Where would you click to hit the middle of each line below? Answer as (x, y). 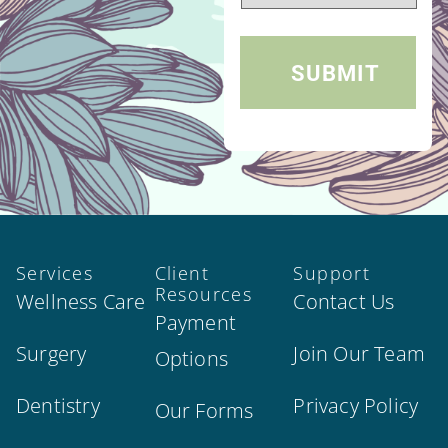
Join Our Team (359, 354)
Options (191, 359)
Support (332, 273)
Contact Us (344, 302)
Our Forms (204, 411)
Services (55, 273)
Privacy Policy (356, 406)
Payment (195, 323)
